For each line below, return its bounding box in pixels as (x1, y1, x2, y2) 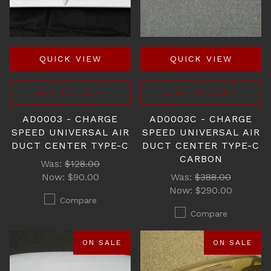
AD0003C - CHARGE (149, 113, 252, 125)
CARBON (179, 153, 223, 165)
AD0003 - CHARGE (22, 113, 118, 125)
